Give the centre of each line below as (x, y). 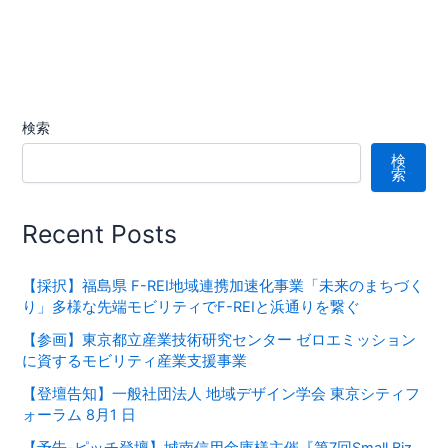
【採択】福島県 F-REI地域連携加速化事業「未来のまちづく (223, 286)
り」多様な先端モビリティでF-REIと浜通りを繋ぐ (191, 307)
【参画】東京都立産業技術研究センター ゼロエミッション (219, 340)
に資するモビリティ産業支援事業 (135, 361)
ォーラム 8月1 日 (79, 415)
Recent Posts (100, 234)
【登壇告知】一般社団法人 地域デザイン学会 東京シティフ (221, 394)
